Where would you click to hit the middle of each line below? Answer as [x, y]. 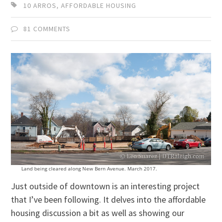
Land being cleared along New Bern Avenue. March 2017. [89, 169]
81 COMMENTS [47, 29]
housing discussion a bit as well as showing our [98, 213]
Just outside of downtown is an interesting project [106, 186]
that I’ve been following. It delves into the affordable [109, 200]
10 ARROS [40, 6]
